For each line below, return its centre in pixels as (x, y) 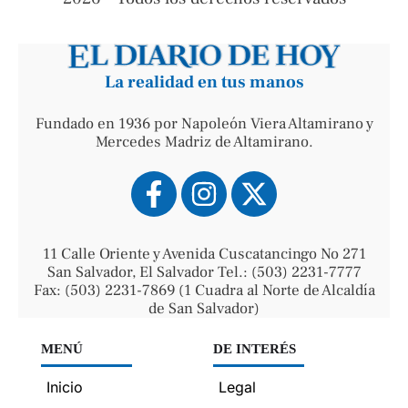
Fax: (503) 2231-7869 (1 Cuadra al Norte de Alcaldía (204, 291)
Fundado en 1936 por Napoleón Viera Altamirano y (204, 124)
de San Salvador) (204, 309)
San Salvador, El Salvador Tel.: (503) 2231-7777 (204, 273)
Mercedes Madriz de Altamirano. (204, 143)
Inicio (65, 388)
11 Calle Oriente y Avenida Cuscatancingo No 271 (204, 255)
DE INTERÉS (255, 349)
